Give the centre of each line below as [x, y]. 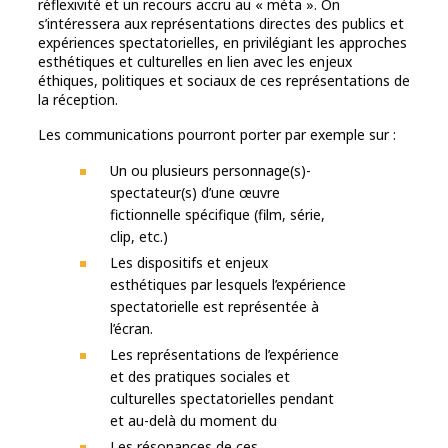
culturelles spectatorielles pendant [222, 399]
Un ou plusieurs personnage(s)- [210, 171]
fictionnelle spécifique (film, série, [217, 215]
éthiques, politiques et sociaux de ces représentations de [224, 81]
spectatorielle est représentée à [214, 307]
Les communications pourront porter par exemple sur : [217, 135]
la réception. [78, 100]
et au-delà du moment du [193, 421]
